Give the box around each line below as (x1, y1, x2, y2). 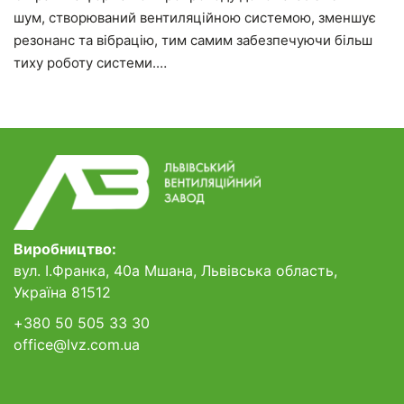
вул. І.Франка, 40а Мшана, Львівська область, (14, 262, 337, 280)
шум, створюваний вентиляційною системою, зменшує (14, 8, 376, 26)
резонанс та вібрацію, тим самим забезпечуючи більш (14, 31, 372, 49)
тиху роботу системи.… (14, 53, 167, 71)
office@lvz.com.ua (14, 335, 140, 353)
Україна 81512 (14, 283, 111, 302)
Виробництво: (14, 240, 116, 259)
